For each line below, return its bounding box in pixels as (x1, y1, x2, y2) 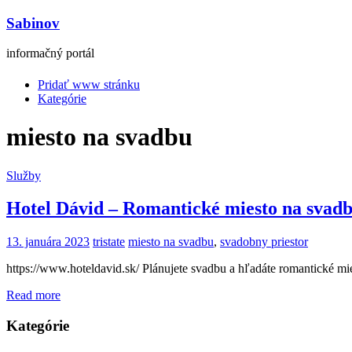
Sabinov (6, 14, 60, 31)
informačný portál (6, 46, 94, 60)
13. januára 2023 (6, 235, 90, 249)
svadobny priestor (220, 235, 308, 249)
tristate (93, 235, 125, 249)
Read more (6, 288, 60, 302)
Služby (6, 168, 41, 182)
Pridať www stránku (38, 77, 140, 91)
